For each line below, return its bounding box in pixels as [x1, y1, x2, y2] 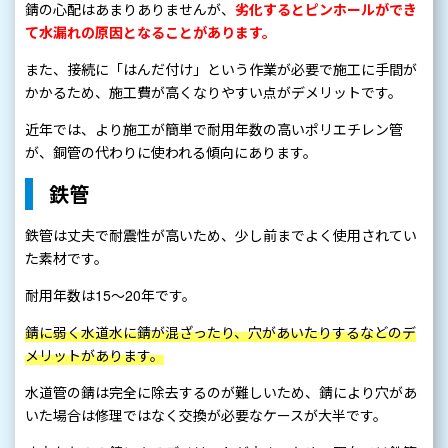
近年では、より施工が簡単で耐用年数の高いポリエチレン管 [25, 119, 403, 140]
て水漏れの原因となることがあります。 [25, 22, 276, 43]
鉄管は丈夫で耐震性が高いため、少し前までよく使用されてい [25, 225, 417, 246]
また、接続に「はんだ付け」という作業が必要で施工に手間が [25, 59, 417, 80]
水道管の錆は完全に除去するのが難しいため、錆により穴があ [25, 382, 417, 403]
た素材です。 [25, 248, 108, 269]
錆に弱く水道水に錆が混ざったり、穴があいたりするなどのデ [25, 322, 416, 343]
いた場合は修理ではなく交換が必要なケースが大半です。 [25, 405, 387, 426]
